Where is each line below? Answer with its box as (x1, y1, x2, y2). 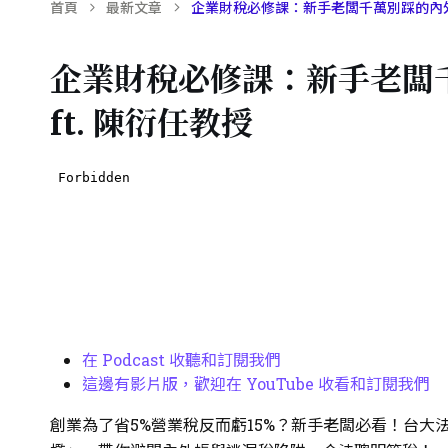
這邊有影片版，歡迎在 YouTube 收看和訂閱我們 (81, 372, 430, 394)
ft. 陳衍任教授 (49, 103, 253, 144)
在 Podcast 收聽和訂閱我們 (81, 348, 281, 370)
